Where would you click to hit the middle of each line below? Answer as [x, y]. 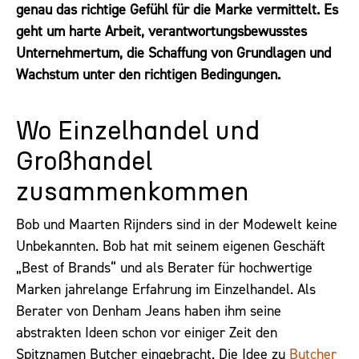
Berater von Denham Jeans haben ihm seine [149, 311]
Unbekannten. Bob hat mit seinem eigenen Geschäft [171, 246]
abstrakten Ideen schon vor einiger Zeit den [147, 333]
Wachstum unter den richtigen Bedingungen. [148, 75]
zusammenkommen [133, 193]
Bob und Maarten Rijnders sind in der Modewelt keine [177, 225]
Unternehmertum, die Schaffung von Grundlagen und [173, 53]
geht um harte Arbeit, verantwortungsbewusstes [161, 31]
